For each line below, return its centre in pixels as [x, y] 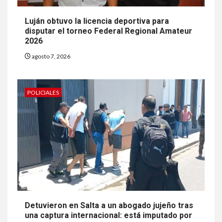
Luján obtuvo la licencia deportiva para [97, 21]
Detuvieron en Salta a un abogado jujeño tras [109, 206]
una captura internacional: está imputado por [109, 216]
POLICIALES [43, 93]
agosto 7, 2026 [51, 56]
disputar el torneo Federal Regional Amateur [109, 31]
